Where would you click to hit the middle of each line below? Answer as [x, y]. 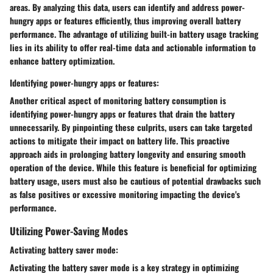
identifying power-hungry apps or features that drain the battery [122, 114]
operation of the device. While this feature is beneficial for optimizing [133, 168]
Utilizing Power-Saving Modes [69, 231]
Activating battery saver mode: [64, 250]
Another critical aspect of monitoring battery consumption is [118, 101]
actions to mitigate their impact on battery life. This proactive [120, 141]
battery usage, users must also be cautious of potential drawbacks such [135, 181]
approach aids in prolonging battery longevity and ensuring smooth [128, 154]
